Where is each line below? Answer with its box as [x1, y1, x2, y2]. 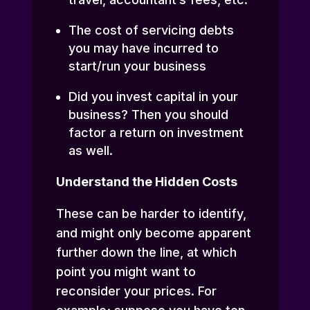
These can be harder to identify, [55, 206, 246, 221]
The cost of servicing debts [68, 23, 234, 38]
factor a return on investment [68, 125, 244, 140]
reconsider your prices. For [55, 284, 217, 299]
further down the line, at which [55, 245, 237, 260]
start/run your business [68, 59, 206, 74]
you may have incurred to [68, 41, 219, 56]
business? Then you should [68, 107, 228, 122]
